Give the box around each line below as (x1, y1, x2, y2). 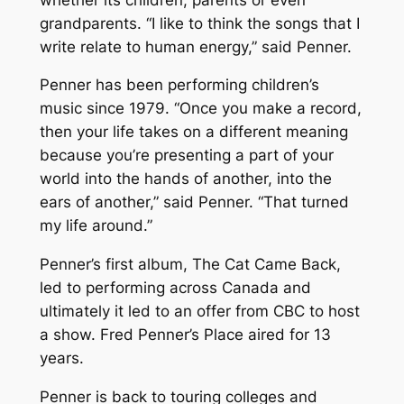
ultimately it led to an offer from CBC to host (39, 302, 360, 321)
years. (39, 349, 84, 368)
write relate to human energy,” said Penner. (39, 37, 352, 56)
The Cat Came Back (191, 255, 336, 274)
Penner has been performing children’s (39, 76, 319, 95)
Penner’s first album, (39, 255, 192, 274)
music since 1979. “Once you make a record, (39, 99, 362, 118)
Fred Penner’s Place (99, 326, 243, 344)
